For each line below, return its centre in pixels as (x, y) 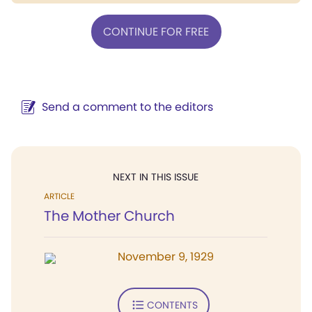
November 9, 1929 (166, 257)
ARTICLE (59, 196)
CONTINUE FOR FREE (156, 31)
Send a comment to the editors (127, 107)
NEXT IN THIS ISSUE (156, 177)
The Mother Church (109, 216)
